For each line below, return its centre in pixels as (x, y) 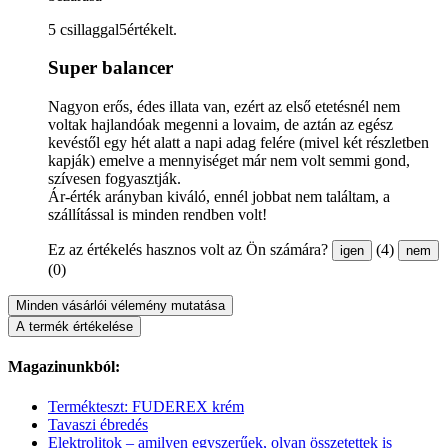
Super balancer (110, 68)
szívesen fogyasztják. (114, 179)
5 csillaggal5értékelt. (112, 29)
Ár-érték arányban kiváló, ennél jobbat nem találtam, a (219, 197)
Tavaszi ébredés (98, 424)
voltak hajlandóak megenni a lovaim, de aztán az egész (220, 125)
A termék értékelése (74, 327)
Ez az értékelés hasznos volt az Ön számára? (188, 250)
